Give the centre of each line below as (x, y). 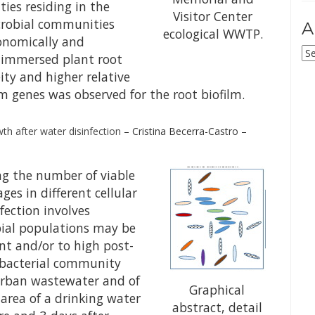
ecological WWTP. (213, 34)
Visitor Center (213, 17)
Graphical (217, 290)
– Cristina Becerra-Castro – (185, 131)
